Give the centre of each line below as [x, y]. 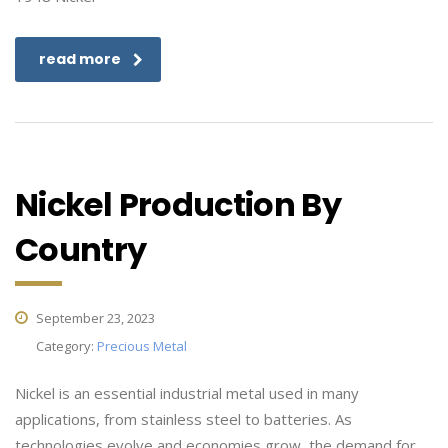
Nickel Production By [178, 204]
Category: [66, 346]
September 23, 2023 [94, 318]
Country [81, 249]
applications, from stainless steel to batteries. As [183, 419]
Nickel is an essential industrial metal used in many [187, 393]
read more [80, 59]
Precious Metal [142, 346]
